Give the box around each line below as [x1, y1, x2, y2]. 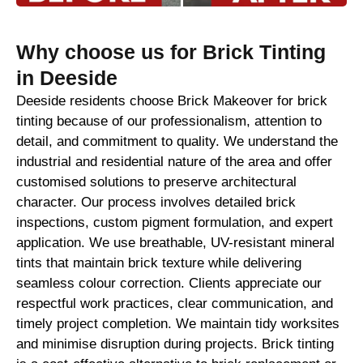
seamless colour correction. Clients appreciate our [16, 275, 322, 292]
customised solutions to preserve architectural [16, 174, 297, 190]
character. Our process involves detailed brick [16, 194, 296, 211]
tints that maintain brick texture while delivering [16, 255, 301, 271]
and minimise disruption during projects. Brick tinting [16, 336, 334, 352]
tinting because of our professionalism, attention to [16, 113, 322, 130]
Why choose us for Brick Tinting [16, 41, 326, 64]
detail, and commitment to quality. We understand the [16, 134, 338, 150]
